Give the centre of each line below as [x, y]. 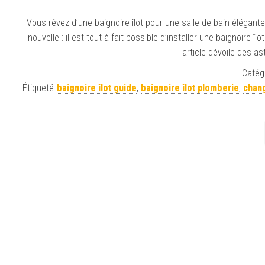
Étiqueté [38, 88]
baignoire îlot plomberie [190, 88]
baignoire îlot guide [96, 88]
